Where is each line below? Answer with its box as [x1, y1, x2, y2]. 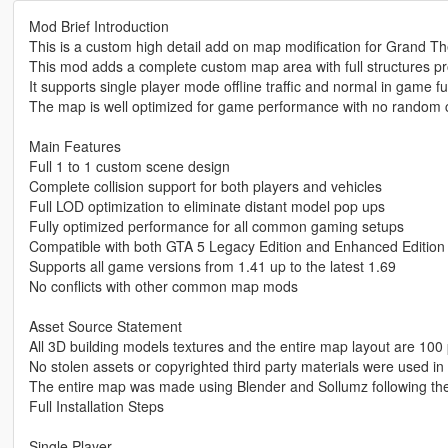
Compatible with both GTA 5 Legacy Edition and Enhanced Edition [28, 236, 445, 257]
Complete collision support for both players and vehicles [28, 176, 382, 197]
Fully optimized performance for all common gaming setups [28, 216, 404, 237]
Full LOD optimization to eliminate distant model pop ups [28, 196, 385, 217]
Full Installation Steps [28, 396, 164, 417]
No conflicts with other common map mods [28, 276, 298, 297]
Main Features [28, 136, 121, 157]
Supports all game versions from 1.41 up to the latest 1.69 [28, 256, 396, 277]
